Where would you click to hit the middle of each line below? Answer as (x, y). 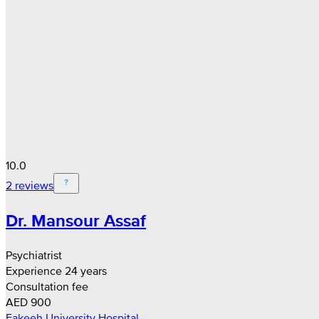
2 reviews (30, 185)
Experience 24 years (56, 270)
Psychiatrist (34, 255)
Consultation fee (47, 286)
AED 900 (28, 302)
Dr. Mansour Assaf (76, 220)
